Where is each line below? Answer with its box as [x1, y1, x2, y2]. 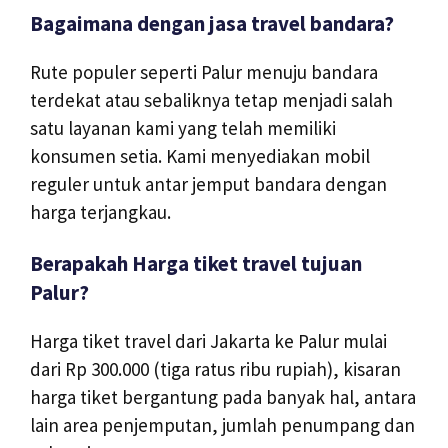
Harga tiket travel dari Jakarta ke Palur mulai [30, 329, 387, 354]
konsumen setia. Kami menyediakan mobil [30, 144, 370, 169]
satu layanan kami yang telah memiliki [30, 116, 336, 141]
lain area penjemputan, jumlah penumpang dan [30, 413, 415, 438]
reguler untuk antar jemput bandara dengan [30, 172, 387, 197]
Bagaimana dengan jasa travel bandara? [30, 10, 394, 38]
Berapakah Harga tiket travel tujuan [30, 250, 362, 278]
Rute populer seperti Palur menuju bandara [30, 60, 378, 85]
